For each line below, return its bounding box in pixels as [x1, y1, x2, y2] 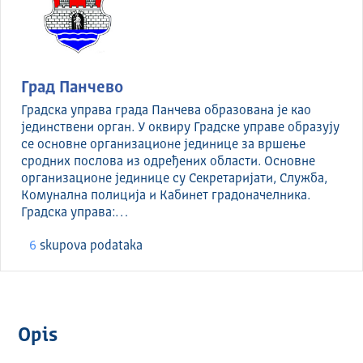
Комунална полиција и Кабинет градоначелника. [21, 190, 310, 203]
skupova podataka [36, 240, 143, 254]
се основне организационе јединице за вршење [21, 139, 305, 152]
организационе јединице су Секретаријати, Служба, [21, 173, 327, 186]
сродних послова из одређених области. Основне [21, 156, 315, 169]
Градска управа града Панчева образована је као [21, 105, 311, 118]
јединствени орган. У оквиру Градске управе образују [21, 122, 340, 135]
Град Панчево [21, 80, 123, 97]
